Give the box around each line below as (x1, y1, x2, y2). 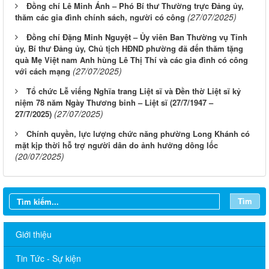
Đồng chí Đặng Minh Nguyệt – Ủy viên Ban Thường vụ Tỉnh (26, 31, 247, 43)
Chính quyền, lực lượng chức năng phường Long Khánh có (26, 127, 250, 139)
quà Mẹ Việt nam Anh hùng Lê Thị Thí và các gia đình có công (15, 53, 248, 65)
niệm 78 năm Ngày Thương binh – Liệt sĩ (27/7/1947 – (15, 96, 213, 108)
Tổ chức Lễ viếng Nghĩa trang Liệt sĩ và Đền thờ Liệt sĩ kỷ (26, 85, 241, 97)
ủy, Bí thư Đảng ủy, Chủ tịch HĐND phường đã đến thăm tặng (15, 42, 243, 54)
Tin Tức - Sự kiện (16, 252, 81, 264)
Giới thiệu (16, 228, 52, 240)
